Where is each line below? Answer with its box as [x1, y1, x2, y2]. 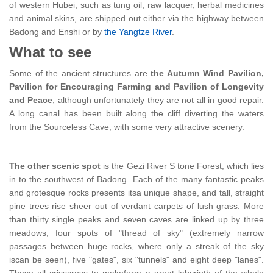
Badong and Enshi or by [9, 26, 104, 37]
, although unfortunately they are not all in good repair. [52, 94, 264, 105]
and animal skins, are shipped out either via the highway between [9, 13, 264, 23]
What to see [9, 43, 91, 60]
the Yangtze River [104, 26, 172, 37]
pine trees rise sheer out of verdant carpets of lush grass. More [9, 200, 264, 211]
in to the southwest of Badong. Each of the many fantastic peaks [9, 174, 264, 184]
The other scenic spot [9, 160, 101, 171]
